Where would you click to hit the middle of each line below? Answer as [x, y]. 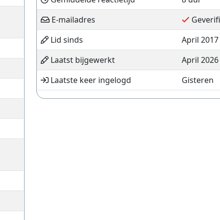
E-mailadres [72, 20]
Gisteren [197, 80]
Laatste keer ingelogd [90, 80]
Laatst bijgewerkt [82, 60]
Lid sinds [66, 40]
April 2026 [200, 60]
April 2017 [200, 40]
